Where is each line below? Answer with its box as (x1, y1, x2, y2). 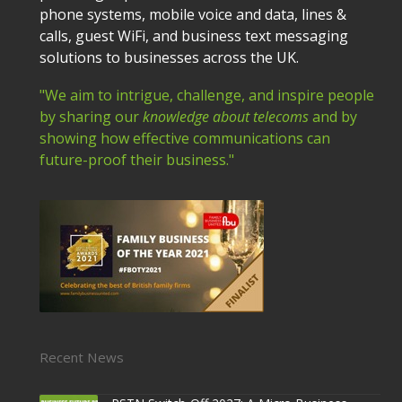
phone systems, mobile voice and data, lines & (39, 4, 346, 24)
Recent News (39, 347, 124, 366)
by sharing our (39, 106, 143, 127)
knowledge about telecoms (142, 106, 312, 127)
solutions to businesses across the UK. (39, 47, 299, 67)
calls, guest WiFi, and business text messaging (39, 25, 348, 46)
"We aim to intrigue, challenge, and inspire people (39, 84, 374, 105)
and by (311, 106, 357, 127)
